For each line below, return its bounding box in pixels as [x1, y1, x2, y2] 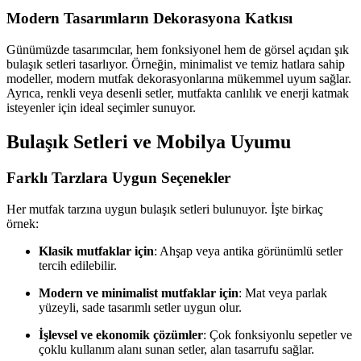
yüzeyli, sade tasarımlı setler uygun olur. [39, 300, 242, 314]
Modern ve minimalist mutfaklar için [39, 285, 239, 300]
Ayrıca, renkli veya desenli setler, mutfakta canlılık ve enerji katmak [6, 86, 349, 101]
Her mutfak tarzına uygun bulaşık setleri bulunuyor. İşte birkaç [6, 201, 323, 216]
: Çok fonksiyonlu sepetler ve [203, 327, 352, 342]
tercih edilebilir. [39, 258, 117, 272]
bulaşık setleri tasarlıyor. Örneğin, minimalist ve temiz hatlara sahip [6, 57, 345, 72]
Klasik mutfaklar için [39, 243, 154, 258]
